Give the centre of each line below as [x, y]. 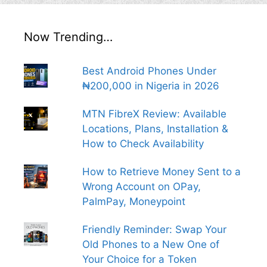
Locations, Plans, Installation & [155, 129]
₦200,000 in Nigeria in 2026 [150, 86]
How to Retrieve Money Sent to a [161, 172]
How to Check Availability [143, 144]
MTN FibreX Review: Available [154, 114]
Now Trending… [68, 37]
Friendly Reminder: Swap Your [154, 230]
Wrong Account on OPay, [141, 187]
